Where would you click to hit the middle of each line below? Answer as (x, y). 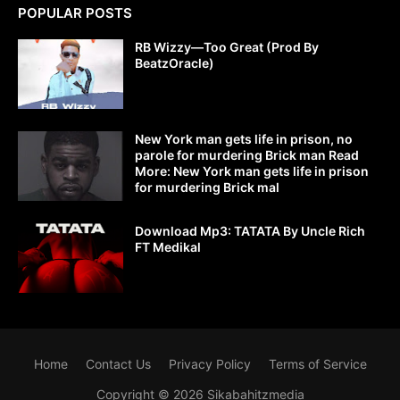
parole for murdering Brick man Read (247, 155)
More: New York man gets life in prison (252, 171)
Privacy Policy (209, 364)
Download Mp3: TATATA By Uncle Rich (250, 231)
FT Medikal (168, 247)
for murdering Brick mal (207, 187)
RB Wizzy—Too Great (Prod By (227, 47)
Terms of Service (317, 364)
